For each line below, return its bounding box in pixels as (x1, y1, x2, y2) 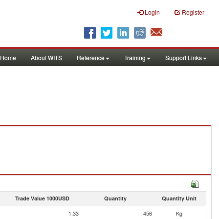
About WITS (31, 53, 62, 62)
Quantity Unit (161, 195, 197, 202)
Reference (77, 53, 105, 62)
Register (182, 8, 204, 16)
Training (124, 53, 146, 62)
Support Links (165, 53, 202, 62)
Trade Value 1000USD (15, 195, 69, 202)
